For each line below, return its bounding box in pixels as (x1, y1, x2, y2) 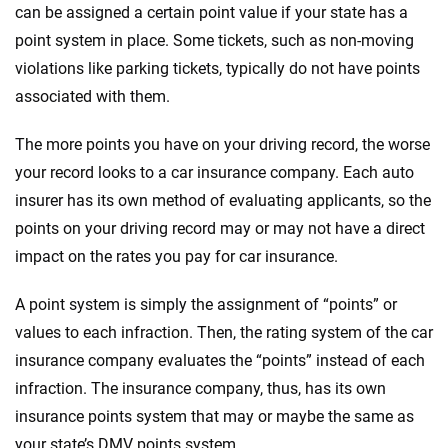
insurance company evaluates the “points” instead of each (15, 350, 425, 370)
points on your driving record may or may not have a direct (15, 218, 425, 238)
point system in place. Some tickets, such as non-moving (15, 30, 414, 50)
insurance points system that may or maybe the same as (15, 406, 414, 426)
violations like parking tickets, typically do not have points (15, 58, 420, 78)
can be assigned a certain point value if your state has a (15, 2, 408, 22)
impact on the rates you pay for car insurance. (15, 246, 338, 266)
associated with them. (15, 86, 170, 106)
